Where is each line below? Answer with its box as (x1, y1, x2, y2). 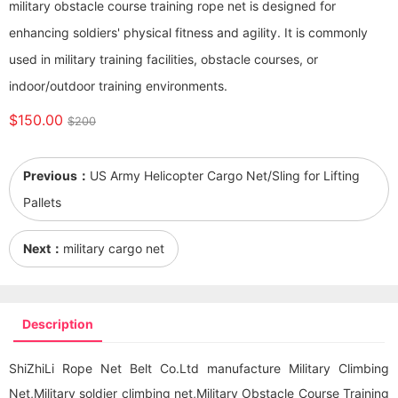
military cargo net (63, 241, 164, 256)
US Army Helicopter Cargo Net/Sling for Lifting (90, 168, 360, 183)
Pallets (23, 195, 61, 210)
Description (22, 316, 93, 331)
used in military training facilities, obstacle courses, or (9, 52, 318, 67)
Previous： (23, 168, 90, 183)
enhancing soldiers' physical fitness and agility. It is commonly (9, 25, 368, 40)
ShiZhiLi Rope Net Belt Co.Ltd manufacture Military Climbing (9, 361, 389, 376)
